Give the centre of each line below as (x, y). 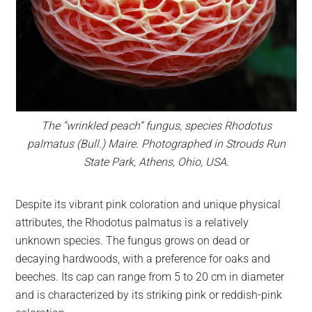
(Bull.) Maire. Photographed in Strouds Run (179, 143)
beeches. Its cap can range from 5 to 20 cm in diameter (150, 277)
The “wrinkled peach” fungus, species (132, 125)
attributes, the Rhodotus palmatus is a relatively (132, 223)
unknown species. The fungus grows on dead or (133, 241)
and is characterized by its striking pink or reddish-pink (149, 295)
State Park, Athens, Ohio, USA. (156, 162)
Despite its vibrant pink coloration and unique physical (148, 205)
